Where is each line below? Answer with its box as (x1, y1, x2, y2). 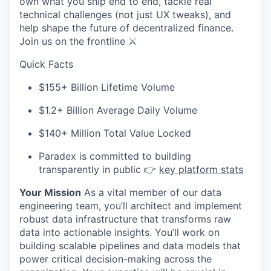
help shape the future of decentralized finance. (19, 22, 233, 34)
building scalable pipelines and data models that (19, 240, 241, 252)
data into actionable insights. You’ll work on (19, 226, 220, 238)
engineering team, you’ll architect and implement (19, 200, 242, 212)
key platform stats (159, 163, 243, 175)
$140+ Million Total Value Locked (39, 127, 191, 139)
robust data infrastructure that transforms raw (19, 213, 231, 225)
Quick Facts (19, 58, 73, 70)
